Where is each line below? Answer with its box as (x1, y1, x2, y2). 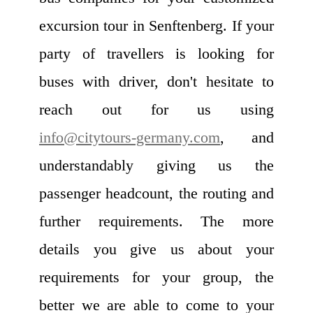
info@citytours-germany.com (39, 129, 220, 147)
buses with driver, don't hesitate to (39, 73, 274, 91)
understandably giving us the (39, 156, 274, 175)
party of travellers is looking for (39, 45, 274, 63)
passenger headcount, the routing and (39, 184, 274, 203)
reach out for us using (39, 101, 274, 119)
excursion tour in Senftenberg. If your (39, 17, 274, 35)
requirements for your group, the (39, 268, 274, 286)
